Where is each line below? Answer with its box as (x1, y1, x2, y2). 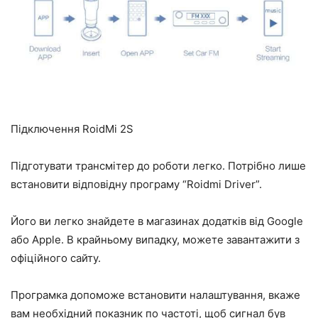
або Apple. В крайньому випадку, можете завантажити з (11, 233, 300, 247)
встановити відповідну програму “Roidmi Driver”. (11, 177, 262, 192)
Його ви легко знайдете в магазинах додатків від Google (11, 214, 303, 229)
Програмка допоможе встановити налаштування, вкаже (11, 288, 300, 302)
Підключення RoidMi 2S (11, 122, 133, 136)
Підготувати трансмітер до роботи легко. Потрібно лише (11, 159, 306, 173)
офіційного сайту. (11, 251, 101, 265)
